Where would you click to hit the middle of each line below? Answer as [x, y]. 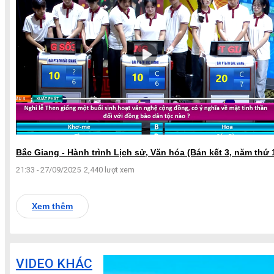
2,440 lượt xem [109, 169]
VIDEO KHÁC [54, 263]
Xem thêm [52, 206]
